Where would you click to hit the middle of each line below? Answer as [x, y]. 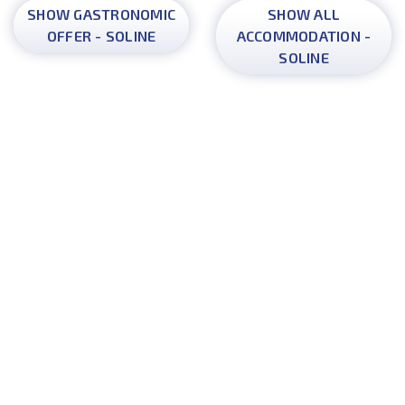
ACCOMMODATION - [304, 36]
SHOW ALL [304, 14]
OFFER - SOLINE [101, 36]
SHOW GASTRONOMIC [101, 14]
